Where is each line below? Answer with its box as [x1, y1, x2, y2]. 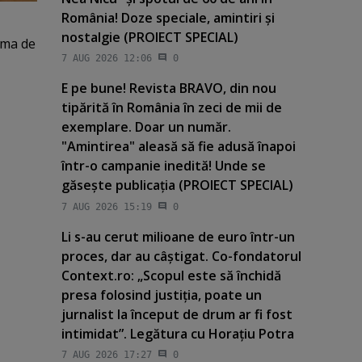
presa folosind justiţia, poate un [61, 285, 262, 304]
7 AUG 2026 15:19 [61, 200, 152, 213]
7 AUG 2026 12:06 [61, 53, 152, 65]
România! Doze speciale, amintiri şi [61, 9, 275, 27]
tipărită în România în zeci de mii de [61, 99, 282, 117]
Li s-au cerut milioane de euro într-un [61, 227, 295, 246]
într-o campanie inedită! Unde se [61, 157, 266, 175]
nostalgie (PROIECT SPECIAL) [61, 28, 238, 47]
